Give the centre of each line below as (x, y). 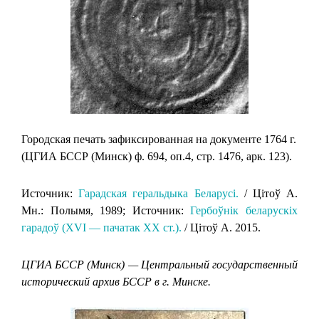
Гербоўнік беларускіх (244, 210)
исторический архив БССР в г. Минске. (116, 281)
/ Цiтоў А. (268, 193)
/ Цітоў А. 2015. (221, 227)
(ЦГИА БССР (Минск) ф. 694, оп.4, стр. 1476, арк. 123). (157, 156)
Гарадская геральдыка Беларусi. (158, 193)
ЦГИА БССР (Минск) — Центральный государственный (159, 264)
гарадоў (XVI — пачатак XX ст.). (101, 227)
